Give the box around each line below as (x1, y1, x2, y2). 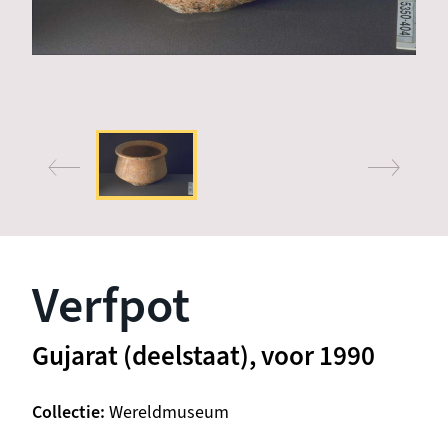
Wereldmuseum (109, 400, 229, 426)
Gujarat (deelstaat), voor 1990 (32, 337, 375, 377)
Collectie (32, 400, 100, 426)
